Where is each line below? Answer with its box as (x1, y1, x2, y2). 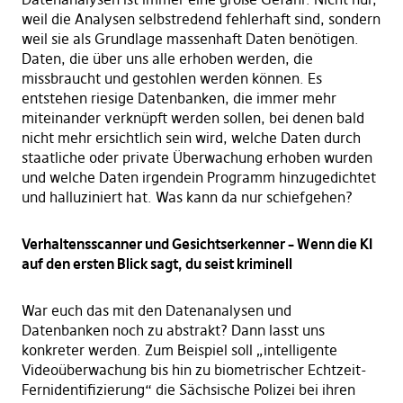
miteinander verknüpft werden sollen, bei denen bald (21, 109, 364, 128)
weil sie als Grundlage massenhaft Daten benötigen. (21, 30, 359, 49)
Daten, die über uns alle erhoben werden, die (21, 49, 313, 68)
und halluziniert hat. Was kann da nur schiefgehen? (21, 188, 353, 207)
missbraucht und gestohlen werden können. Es (21, 69, 322, 88)
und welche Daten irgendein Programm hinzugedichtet (21, 168, 376, 187)
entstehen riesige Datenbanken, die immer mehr (21, 89, 336, 108)
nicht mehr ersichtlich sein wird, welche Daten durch (21, 129, 361, 148)
